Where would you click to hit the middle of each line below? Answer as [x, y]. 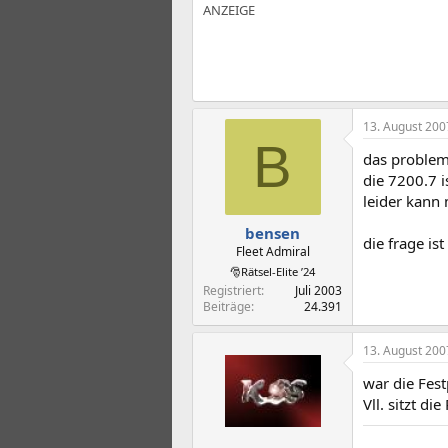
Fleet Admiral [272, 251]
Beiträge [227, 306]
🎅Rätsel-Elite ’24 [272, 271]
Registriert [232, 290]
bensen [272, 232]
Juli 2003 [318, 290]
